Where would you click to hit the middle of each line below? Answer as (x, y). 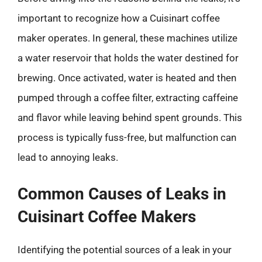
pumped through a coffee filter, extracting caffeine (128, 98)
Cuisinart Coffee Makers (107, 216)
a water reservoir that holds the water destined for (128, 58)
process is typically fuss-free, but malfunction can (127, 137)
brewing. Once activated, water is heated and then (127, 78)
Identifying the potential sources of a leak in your (125, 249)
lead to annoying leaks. (68, 157)
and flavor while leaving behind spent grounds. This (130, 118)
